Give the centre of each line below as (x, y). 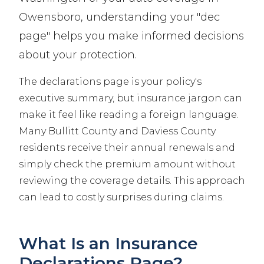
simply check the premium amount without (127, 164)
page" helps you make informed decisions (131, 36)
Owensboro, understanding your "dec (119, 17)
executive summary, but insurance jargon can (131, 98)
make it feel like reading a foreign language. (129, 115)
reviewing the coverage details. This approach (132, 181)
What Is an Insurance (108, 244)
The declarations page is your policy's (110, 82)
